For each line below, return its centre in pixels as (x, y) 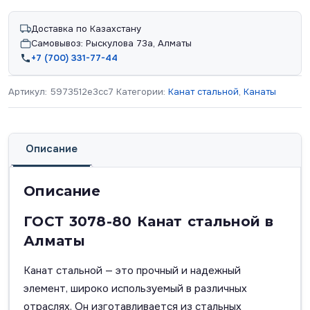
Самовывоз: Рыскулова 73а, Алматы (111, 43)
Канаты (260, 92)
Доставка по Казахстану (86, 29)
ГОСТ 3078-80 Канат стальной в (149, 221)
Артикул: (29, 92)
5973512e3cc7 (82, 92)
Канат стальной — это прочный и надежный (132, 271)
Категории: (142, 92)
